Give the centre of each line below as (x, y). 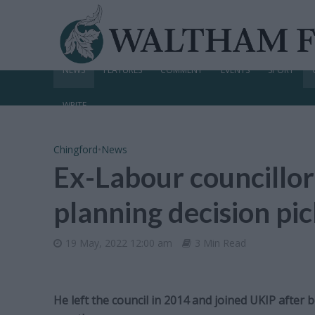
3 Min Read (220, 243)
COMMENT (181, 70)
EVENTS (235, 70)
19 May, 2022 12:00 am (118, 243)
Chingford (75, 149)
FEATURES (122, 70)
